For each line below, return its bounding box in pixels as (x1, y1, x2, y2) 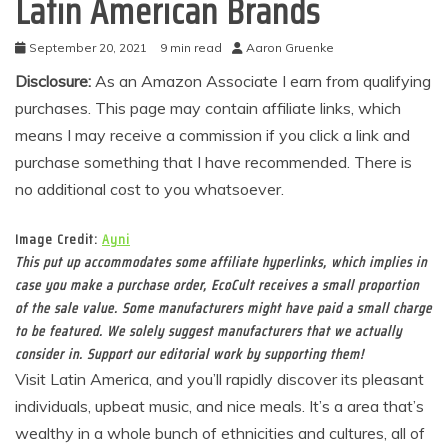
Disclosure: (15, 71, 95, 91)
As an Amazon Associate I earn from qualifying (95, 71, 431, 91)
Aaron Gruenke (246, 40, 334, 55)
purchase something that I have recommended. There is (15, 152, 412, 172)
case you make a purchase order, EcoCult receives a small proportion (15, 274, 419, 296)
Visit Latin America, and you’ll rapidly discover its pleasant (15, 369, 424, 389)
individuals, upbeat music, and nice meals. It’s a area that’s (15, 396, 424, 416)
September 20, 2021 (29, 40, 147, 55)
